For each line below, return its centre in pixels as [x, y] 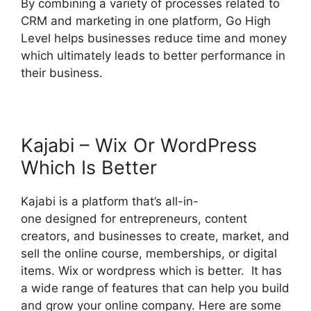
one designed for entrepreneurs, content [134, 219]
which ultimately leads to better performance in [153, 56]
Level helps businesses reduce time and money [154, 39]
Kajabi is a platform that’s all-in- [110, 202]
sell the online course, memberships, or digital [149, 254]
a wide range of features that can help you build [155, 288]
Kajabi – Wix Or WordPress [139, 146]
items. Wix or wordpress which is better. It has [151, 271]
